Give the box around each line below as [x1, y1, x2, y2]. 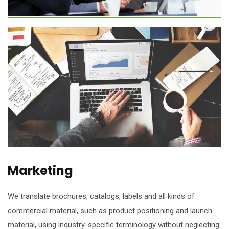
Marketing [8, 162, 73, 179]
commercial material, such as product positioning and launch [8, 205, 212, 215]
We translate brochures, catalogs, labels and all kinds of [8, 191, 195, 201]
